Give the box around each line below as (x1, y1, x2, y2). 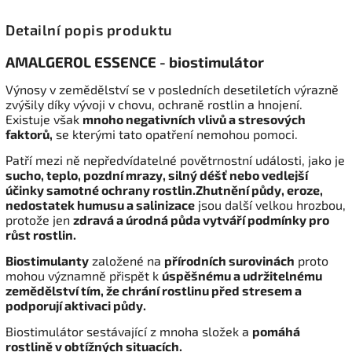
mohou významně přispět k (5, 268, 162, 284)
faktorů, (5, 126, 53, 142)
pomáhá (252, 324, 300, 339)
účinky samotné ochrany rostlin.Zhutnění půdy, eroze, (5, 182, 323, 198)
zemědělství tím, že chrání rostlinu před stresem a (5, 283, 302, 299)
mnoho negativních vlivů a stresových (82, 112, 306, 127)
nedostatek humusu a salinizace (5, 197, 195, 213)
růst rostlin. (5, 227, 76, 243)
